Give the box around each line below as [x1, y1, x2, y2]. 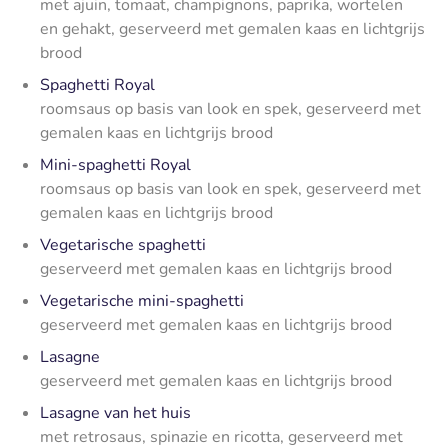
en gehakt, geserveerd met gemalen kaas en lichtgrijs [40, 17, 425, 40]
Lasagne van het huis [40, 401, 191, 424]
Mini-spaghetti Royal [40, 153, 191, 176]
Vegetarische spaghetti [40, 233, 206, 256]
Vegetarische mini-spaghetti [40, 289, 244, 312]
